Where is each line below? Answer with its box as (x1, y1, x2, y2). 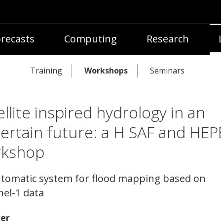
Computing (64, 32, 117, 45)
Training (30, 65, 62, 76)
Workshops (84, 65, 128, 76)
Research (147, 32, 189, 45)
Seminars (150, 65, 184, 76)
